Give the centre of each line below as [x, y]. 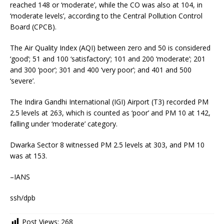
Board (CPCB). [33, 27]
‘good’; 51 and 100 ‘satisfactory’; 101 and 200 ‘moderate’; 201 [108, 59]
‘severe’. [22, 81]
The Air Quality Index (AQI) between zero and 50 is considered [110, 48]
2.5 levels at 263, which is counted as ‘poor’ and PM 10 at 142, [110, 113]
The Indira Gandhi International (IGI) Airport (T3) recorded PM [109, 102]
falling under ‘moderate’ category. [64, 124]
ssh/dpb [23, 198]
